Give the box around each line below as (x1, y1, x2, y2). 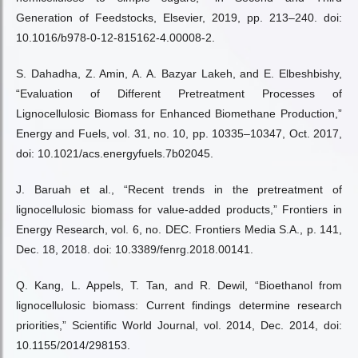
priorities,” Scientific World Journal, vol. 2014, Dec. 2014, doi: (16, 319, 342, 332)
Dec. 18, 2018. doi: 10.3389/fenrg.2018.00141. (16, 243, 253, 256)
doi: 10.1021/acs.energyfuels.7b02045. (16, 147, 213, 160)
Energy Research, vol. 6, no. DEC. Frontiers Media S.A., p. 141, (16, 223, 342, 236)
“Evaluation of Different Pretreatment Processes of (16, 87, 342, 100)
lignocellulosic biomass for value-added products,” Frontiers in (16, 203, 342, 216)
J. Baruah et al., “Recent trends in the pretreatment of (16, 183, 342, 196)
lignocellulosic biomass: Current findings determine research (16, 299, 342, 312)
